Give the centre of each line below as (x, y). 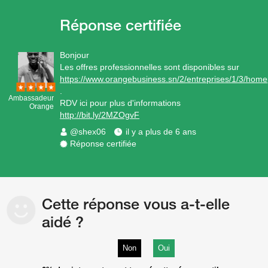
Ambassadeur (31, 98)
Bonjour (74, 55)
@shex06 (88, 132)
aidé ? (63, 222)
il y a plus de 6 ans (161, 132)
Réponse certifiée (103, 144)
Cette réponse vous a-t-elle (136, 204)
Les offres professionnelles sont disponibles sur (150, 67)
